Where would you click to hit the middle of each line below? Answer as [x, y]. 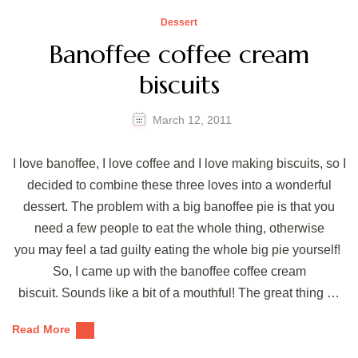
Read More [41, 329]
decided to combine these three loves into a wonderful [179, 185]
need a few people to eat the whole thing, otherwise [179, 228]
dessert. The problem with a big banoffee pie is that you [179, 206]
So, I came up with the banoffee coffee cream [179, 271]
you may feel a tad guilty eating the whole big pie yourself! [179, 249]
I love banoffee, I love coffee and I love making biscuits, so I [179, 163]
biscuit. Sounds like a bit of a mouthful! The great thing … [179, 292]
